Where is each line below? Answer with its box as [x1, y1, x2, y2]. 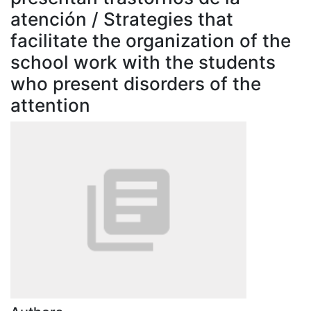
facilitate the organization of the [10, 29, 291, 51]
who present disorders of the [10, 72, 261, 94]
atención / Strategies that [10, 8, 233, 30]
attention [10, 94, 90, 116]
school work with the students [10, 51, 276, 73]
